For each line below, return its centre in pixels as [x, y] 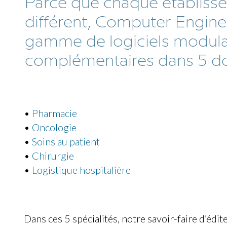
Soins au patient [66, 141]
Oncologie [54, 127]
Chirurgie [53, 155]
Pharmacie [54, 113]
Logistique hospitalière [81, 169]
